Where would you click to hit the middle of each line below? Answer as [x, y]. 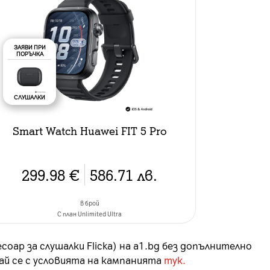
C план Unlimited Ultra [90, 214]
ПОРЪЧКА [30, 53]
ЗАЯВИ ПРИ [30, 47]
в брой [89, 203]
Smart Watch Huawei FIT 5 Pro [89, 130]
